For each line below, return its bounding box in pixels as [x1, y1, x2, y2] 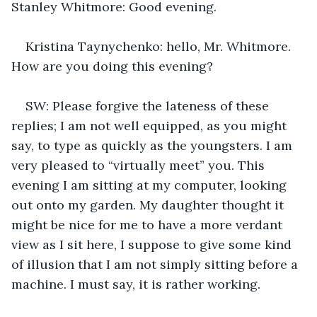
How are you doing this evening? [11, 57, 213, 74]
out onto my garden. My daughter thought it [11, 196, 287, 213]
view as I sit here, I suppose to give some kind [11, 236, 295, 253]
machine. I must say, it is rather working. [11, 275, 260, 292]
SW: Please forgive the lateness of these [25, 97, 272, 114]
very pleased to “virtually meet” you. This [11, 156, 268, 173]
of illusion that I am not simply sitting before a [11, 255, 301, 272]
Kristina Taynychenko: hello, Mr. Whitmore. [25, 38, 294, 54]
